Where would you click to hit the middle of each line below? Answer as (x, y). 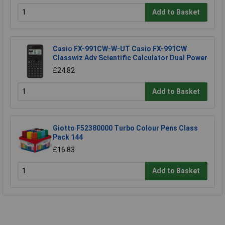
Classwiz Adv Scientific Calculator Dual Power (130, 58)
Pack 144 (68, 137)
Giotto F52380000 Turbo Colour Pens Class (125, 128)
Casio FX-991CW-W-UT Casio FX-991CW (120, 48)
